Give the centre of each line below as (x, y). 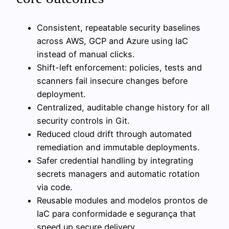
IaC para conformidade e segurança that (116, 213)
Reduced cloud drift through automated (114, 134)
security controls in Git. (83, 120)
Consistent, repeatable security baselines (119, 27)
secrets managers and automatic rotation (118, 174)
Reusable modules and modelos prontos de (122, 200)
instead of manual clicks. (86, 54)
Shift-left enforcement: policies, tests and (119, 67)
